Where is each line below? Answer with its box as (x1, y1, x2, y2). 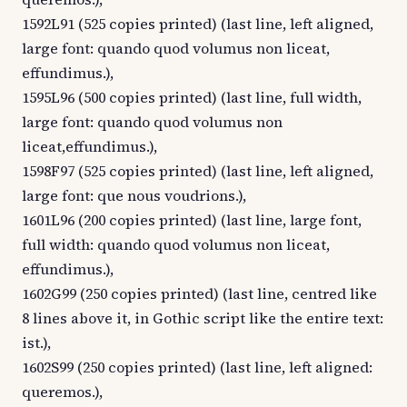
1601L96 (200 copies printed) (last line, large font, (22, 210, 362, 231)
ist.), (22, 333, 51, 353)
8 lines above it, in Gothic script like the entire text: (22, 308, 383, 329)
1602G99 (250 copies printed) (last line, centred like (22, 283, 377, 304)
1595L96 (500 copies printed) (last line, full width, (22, 87, 362, 108)
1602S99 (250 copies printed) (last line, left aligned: (22, 357, 372, 378)
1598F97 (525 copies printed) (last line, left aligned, (22, 161, 373, 182)
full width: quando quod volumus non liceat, (22, 234, 330, 255)
